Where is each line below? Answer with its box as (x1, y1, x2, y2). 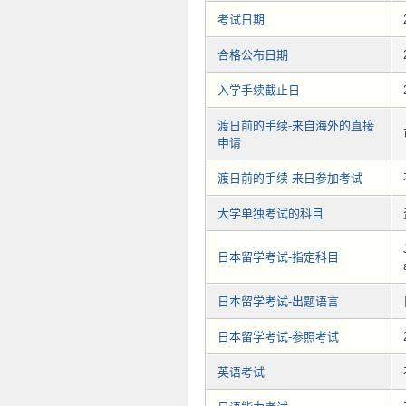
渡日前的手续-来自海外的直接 (217, 119, 374, 133)
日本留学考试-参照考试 (217, 330, 339, 344)
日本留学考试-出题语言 (217, 295, 339, 309)
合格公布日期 (217, 48, 288, 63)
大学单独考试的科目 (217, 207, 324, 221)
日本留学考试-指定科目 (217, 250, 339, 265)
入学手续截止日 (217, 83, 300, 98)
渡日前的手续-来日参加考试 (217, 171, 362, 186)
